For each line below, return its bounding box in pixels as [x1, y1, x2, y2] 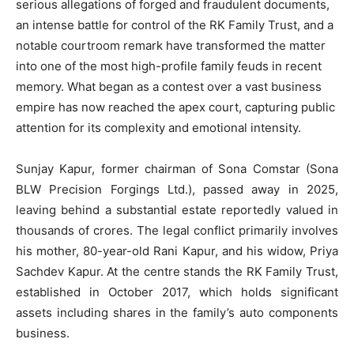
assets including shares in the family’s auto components [16, 305, 338, 320]
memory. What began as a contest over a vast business [16, 79, 322, 94]
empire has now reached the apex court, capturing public [16, 100, 335, 115]
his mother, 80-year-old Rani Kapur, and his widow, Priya [16, 243, 338, 258]
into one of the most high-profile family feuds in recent [16, 58, 322, 73]
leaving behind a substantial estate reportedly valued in [16, 202, 338, 217]
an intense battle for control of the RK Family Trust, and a [16, 17, 333, 32]
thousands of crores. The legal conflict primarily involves [16, 223, 338, 238]
